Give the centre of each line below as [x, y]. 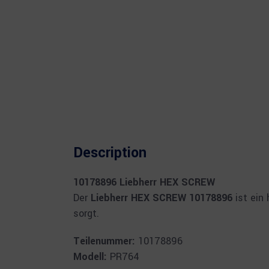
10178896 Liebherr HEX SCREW [144, 182]
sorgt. [86, 213]
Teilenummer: [104, 241]
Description [110, 153]
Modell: [90, 257]
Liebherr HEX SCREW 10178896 [162, 198]
